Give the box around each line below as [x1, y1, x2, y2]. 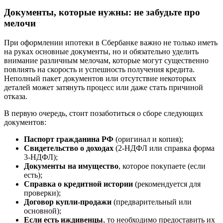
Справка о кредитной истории [24, 179, 133, 188]
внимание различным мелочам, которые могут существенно [4, 56, 209, 65]
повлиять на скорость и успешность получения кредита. [4, 65, 195, 74]
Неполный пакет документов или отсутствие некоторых [4, 74, 196, 83]
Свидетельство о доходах [24, 143, 113, 152]
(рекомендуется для [133, 179, 201, 188]
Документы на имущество [24, 161, 118, 170]
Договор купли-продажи [24, 197, 111, 206]
